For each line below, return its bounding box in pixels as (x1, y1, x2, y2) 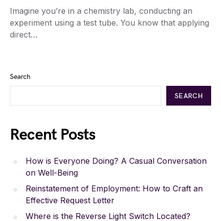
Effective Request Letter (26, 195, 114, 206)
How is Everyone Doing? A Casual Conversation (26, 156, 207, 166)
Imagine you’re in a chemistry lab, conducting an (10, 6, 192, 16)
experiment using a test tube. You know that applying (10, 18, 209, 28)
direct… (10, 30, 37, 40)
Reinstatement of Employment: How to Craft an (26, 184, 203, 194)
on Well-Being (26, 168, 78, 178)
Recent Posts (10, 125, 96, 145)
